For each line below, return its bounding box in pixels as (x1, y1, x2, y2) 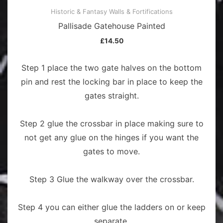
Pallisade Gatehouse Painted (58, 20, 165, 31)
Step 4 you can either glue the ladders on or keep (17, 202, 206, 212)
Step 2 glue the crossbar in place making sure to (19, 118, 204, 128)
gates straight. (84, 90, 139, 101)
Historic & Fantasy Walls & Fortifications (50, 7, 173, 15)
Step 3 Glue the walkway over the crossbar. (29, 174, 194, 184)
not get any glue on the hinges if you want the (24, 132, 199, 142)
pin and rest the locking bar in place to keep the (20, 76, 203, 87)
